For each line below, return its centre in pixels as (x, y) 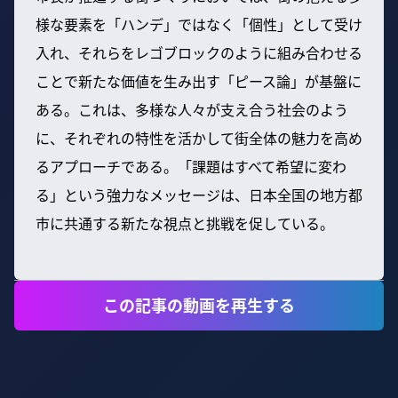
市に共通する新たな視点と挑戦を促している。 (185, 223)
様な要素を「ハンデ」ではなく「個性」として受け (199, 24)
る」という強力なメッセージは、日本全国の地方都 (199, 194)
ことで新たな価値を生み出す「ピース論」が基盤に (199, 80)
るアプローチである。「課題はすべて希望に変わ (191, 166)
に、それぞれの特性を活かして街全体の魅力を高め (199, 137)
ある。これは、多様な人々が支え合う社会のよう (192, 109)
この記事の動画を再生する (199, 305)
